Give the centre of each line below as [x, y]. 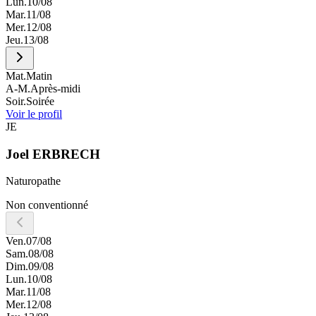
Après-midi [55, 89]
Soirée [40, 102]
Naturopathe [33, 181]
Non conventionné [47, 205]
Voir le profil [34, 114]
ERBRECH [66, 154]
